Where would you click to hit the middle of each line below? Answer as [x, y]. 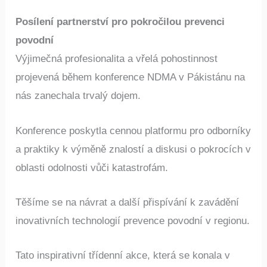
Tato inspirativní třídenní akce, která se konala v [123, 255]
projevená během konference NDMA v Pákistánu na [131, 77]
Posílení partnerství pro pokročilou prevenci [120, 22]
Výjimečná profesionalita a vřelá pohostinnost [117, 59]
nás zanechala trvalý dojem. [78, 96]
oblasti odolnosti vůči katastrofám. [92, 167]
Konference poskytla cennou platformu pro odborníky [133, 131]
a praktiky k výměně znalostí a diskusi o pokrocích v [133, 149]
